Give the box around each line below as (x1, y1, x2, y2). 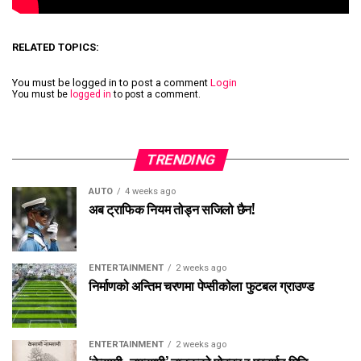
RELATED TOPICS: (12, 40, 99, 53)
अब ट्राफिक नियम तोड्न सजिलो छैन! (89, 198, 255, 218)
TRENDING (143, 151, 218, 168)
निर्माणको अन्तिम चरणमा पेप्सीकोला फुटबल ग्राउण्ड (89, 275, 314, 295)
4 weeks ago (125, 185, 176, 197)
